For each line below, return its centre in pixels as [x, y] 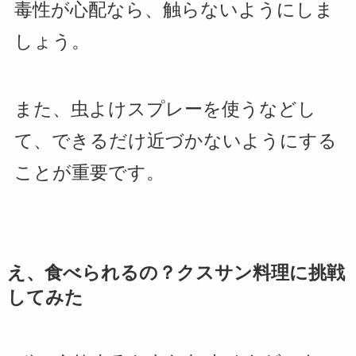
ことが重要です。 [89, 173]
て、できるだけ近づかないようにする [175, 141]
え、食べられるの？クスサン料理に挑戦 [176, 273]
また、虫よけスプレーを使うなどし [165, 110]
